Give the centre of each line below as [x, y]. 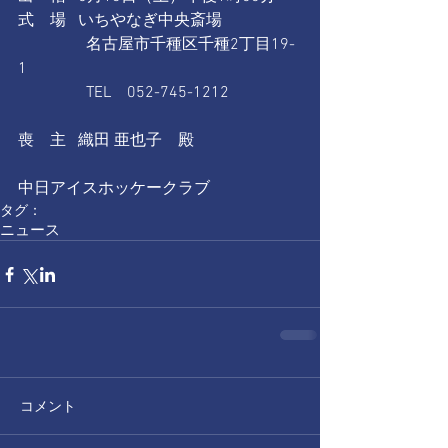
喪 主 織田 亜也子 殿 [106, 141]
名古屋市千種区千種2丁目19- [156, 45]
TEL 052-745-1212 [123, 93]
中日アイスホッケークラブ [114, 189]
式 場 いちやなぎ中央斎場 [120, 21]
